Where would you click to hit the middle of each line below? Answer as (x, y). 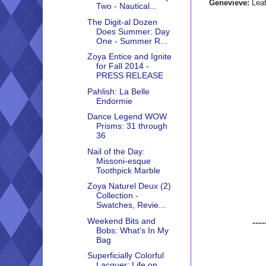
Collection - (117, 196)
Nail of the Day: (116, 151)
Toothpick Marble (128, 170)
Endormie (114, 101)
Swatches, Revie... (131, 205)
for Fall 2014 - (122, 66)
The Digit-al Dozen (122, 22)
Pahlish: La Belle (118, 91)
